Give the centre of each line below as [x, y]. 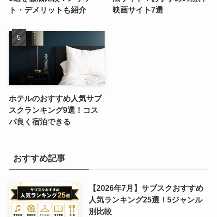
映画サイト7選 [138, 9]
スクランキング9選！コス [53, 110]
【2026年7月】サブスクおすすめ [146, 188]
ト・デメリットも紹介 [47, 9]
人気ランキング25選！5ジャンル [145, 200]
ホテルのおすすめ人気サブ [55, 99]
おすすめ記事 [39, 158]
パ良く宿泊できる [39, 122]
